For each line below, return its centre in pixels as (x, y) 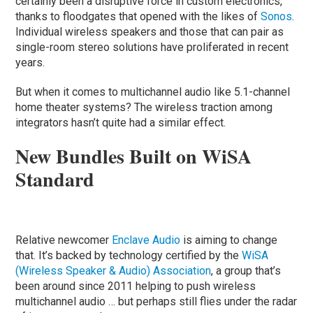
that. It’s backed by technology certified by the (129, 255)
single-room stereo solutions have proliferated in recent (152, 47)
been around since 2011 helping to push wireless (136, 286)
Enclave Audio (146, 240)
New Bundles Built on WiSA (134, 156)
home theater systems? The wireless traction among (144, 107)
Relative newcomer (64, 240)
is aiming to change (229, 240)
